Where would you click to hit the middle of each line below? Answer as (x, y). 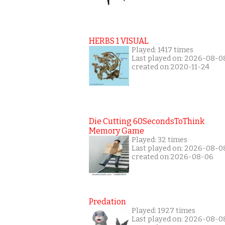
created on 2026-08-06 (173, 157)
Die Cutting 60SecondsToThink (147, 121)
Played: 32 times (159, 140)
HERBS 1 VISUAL (119, 41)
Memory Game (117, 131)
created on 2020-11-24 (171, 67)
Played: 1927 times (163, 210)
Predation (107, 201)
